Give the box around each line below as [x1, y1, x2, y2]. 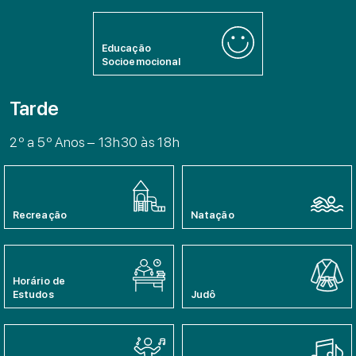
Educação [102, 42, 151, 54]
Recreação [13, 209, 67, 221]
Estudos [13, 288, 54, 300]
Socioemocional [102, 56, 181, 68]
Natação [191, 209, 234, 221]
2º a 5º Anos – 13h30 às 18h [10, 134, 180, 150]
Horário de [13, 275, 65, 287]
